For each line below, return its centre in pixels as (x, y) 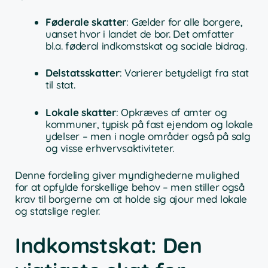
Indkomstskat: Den (109, 245)
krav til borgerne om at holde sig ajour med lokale (131, 199)
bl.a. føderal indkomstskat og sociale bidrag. (146, 45)
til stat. (60, 85)
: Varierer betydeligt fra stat (184, 73)
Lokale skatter (81, 112)
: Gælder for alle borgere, (185, 22)
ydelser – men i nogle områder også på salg (148, 136)
